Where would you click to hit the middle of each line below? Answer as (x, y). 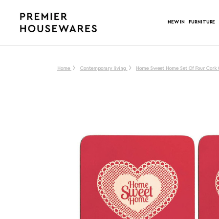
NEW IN (176, 22)
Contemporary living (103, 68)
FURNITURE (202, 22)
